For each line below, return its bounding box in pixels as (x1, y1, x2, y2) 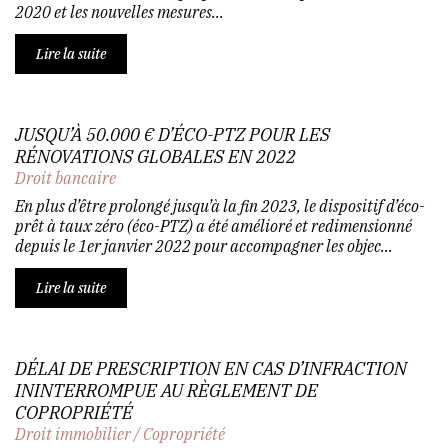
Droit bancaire (15, 167, 116, 188)
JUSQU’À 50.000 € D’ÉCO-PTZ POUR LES (15, 122, 330, 146)
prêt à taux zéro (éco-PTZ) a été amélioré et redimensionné (15, 215, 412, 236)
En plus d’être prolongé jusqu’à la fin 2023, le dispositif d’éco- (15, 195, 425, 216)
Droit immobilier (15, 423, 131, 444)
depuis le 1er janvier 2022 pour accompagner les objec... (15, 235, 393, 256)
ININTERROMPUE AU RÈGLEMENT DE (15, 378, 318, 402)
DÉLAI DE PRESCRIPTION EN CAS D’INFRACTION (15, 356, 407, 380)
